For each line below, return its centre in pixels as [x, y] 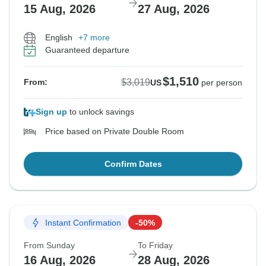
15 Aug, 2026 [60, 9]
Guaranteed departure [87, 50]
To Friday [155, 246]
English [59, 38]
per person [222, 83]
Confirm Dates [133, 164]
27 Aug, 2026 [174, 9]
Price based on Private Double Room [115, 132]
